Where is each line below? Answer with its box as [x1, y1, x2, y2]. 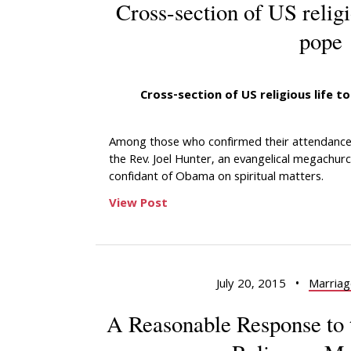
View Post [109, 194, 168, 215]
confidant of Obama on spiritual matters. [109, 168, 324, 189]
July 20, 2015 [216, 275, 287, 296]
